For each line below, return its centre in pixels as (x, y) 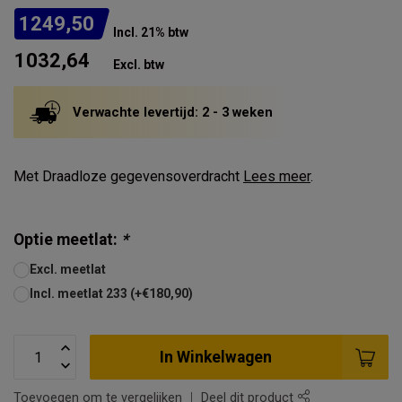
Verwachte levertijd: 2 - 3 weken (173, 112)
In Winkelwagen (216, 357)
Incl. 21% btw (151, 32)
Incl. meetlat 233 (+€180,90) (111, 293)
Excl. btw (139, 65)
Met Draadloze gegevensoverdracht (128, 176)
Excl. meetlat (68, 269)
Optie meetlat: (67, 240)
